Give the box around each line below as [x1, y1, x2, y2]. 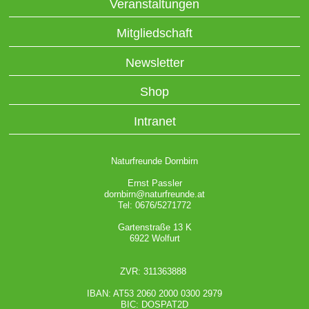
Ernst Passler [127, 177, 182, 188]
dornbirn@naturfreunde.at [104, 188, 205, 199]
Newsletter [125, 55, 184, 70]
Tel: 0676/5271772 [118, 199, 191, 210]
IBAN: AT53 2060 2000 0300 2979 [87, 288, 222, 299]
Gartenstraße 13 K [117, 221, 192, 232]
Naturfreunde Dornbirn [111, 155, 198, 166]
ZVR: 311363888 [120, 266, 189, 277]
